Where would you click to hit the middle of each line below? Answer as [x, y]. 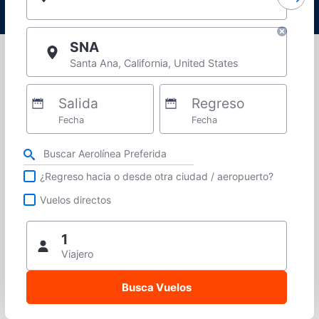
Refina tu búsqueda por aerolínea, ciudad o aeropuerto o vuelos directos [162, 149]
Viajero [78, 254]
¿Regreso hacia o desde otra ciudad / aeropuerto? [157, 176]
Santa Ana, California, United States [154, 63]
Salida [78, 104]
